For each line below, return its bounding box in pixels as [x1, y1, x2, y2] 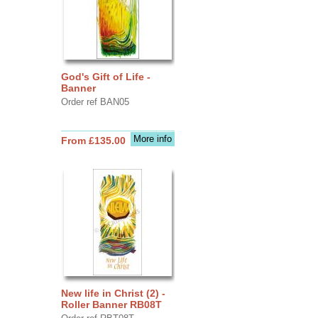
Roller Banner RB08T [60, 298, 162, 310]
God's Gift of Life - [60, 70, 150, 82]
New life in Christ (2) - [60, 287, 165, 299]
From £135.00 [60, 134, 126, 146]
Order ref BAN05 [60, 96, 129, 107]
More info [133, 133, 172, 144]
